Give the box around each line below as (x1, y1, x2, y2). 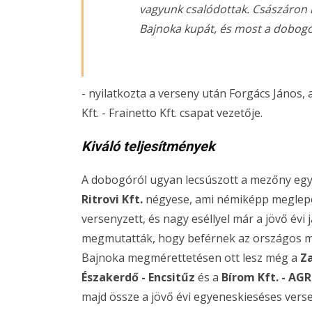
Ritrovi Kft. (81, 192, 143, 207)
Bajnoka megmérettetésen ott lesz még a (81, 250, 297, 265)
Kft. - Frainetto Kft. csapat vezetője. (81, 105, 263, 120)
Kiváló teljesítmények (81, 138, 215, 155)
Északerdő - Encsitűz (81, 270, 195, 285)
